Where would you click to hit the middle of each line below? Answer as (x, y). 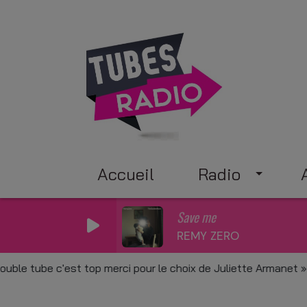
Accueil (126, 174)
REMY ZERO (208, 235)
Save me (196, 216)
